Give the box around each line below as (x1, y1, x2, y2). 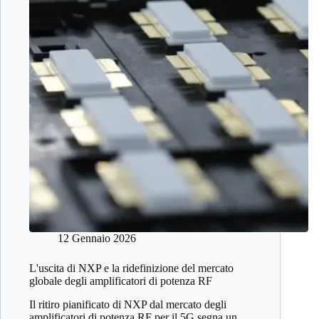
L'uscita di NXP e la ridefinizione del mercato (29, 262, 234, 275)
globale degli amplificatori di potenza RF (29, 275, 212, 288)
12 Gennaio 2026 (58, 232, 136, 245)
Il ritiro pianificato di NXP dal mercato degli (29, 298, 226, 311)
